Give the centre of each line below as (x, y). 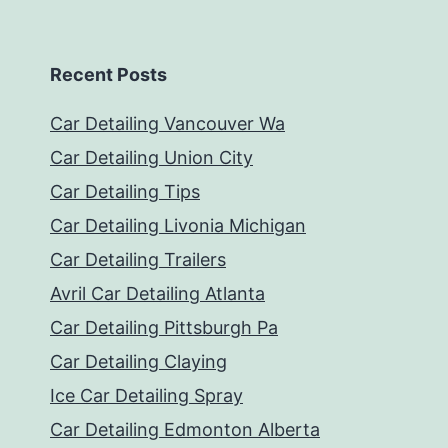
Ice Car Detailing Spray (146, 396)
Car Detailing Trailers (138, 260)
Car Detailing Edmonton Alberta (185, 430)
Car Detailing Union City (151, 158)
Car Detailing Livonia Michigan (178, 226)
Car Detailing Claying (138, 362)
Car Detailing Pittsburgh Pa (164, 328)
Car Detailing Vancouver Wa (167, 124)
